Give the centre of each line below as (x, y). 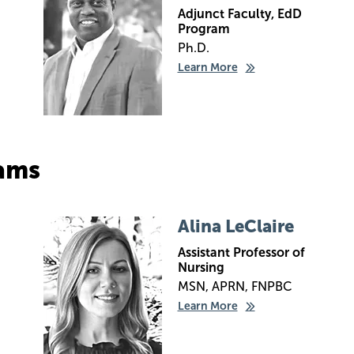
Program (203, 29)
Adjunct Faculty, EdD (239, 14)
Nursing (201, 267)
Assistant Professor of (241, 252)
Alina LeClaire (235, 226)
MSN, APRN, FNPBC (235, 286)
